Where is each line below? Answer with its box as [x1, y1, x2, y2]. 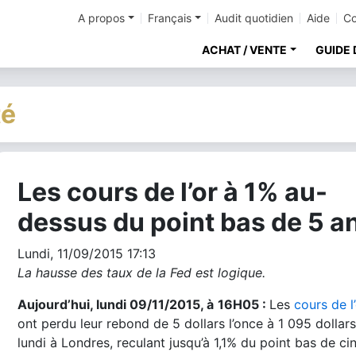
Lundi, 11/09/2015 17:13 [17, 246, 156, 261]
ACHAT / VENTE [202, 43, 288, 56]
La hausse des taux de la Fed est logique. [17, 265, 265, 281]
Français [148, 11, 192, 25]
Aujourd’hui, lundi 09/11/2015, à [17, 296, 214, 312]
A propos [78, 11, 126, 25]
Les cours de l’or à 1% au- [17, 176, 327, 207]
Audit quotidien [215, 11, 293, 25]
